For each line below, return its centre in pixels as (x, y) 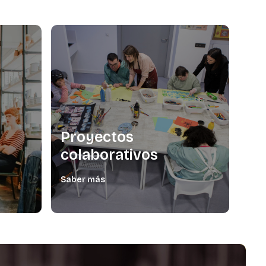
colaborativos (109, 155)
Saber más (83, 180)
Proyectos (97, 137)
